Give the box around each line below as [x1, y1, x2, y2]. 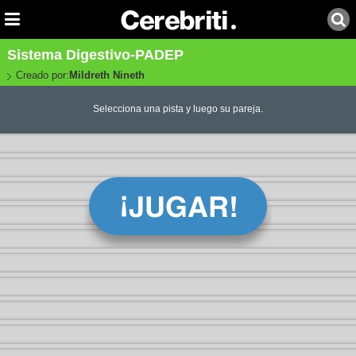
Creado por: [15, 69, 69, 81]
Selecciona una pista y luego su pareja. [92, 103, 263, 115]
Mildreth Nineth [68, 69, 145, 81]
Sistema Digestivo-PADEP [6, 47, 184, 63]
